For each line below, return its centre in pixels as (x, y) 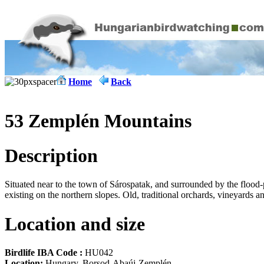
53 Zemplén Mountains (98, 121)
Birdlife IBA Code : (44, 253)
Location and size (75, 224)
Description (51, 155)
